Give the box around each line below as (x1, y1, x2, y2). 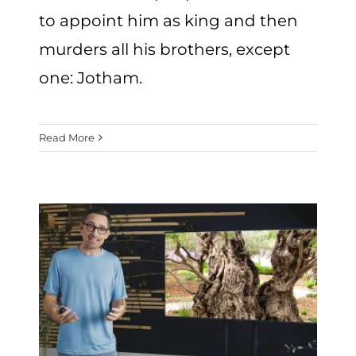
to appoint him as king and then (39, 11, 299, 31)
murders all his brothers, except (39, 40, 291, 60)
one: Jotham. (39, 68, 143, 88)
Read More (39, 131, 95, 145)
